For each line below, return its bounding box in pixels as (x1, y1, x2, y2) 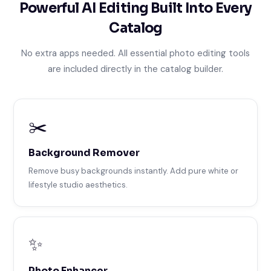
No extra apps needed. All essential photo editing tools (21, 47, 250, 60)
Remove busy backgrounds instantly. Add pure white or (28, 166, 239, 177)
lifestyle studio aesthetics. (28, 180, 128, 191)
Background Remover (28, 146, 140, 160)
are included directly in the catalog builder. (48, 63, 223, 76)
